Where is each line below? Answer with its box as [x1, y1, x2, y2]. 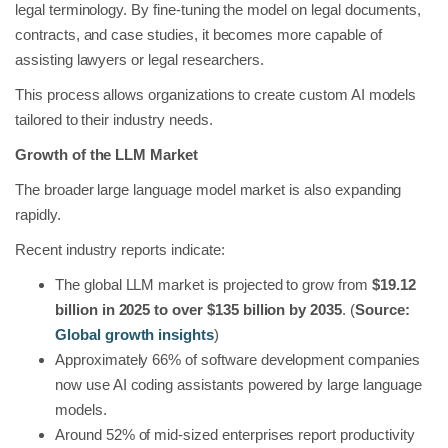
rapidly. [15, 205, 61, 223]
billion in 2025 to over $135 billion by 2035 [55, 300, 343, 318]
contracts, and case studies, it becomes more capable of [15, 25, 382, 43]
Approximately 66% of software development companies [55, 350, 420, 368]
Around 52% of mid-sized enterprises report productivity [55, 425, 415, 443]
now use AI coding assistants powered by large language [55, 375, 422, 393]
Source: [354, 300, 410, 318]
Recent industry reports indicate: [15, 240, 225, 258]
